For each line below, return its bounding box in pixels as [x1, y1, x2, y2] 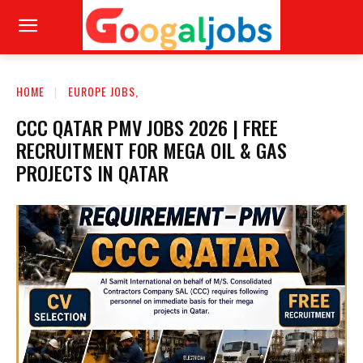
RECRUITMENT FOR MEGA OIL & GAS [16, 135, 287, 164]
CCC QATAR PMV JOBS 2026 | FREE [16, 112, 278, 142]
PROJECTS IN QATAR [16, 157, 169, 187]
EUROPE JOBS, [68, 82, 139, 100]
